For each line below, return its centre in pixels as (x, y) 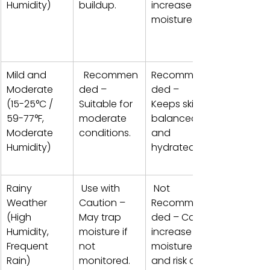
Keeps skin (177, 104)
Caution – (103, 202)
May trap (101, 217)
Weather (28, 202)
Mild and (28, 75)
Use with (101, 188)
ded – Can (177, 217)
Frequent (29, 246)
